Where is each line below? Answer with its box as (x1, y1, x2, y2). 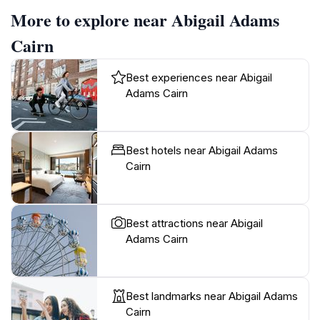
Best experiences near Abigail (126, 70, 272, 84)
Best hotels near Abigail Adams (126, 143, 278, 157)
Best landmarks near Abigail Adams (126, 289, 298, 303)
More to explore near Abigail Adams (11, 6, 279, 32)
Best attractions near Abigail (126, 216, 263, 230)
